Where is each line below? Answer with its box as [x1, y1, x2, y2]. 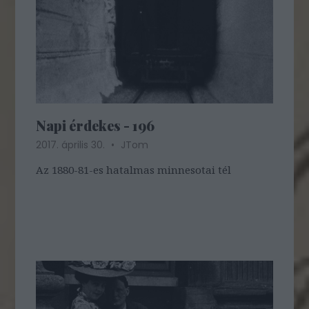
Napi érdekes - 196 [36, 116, 155, 134]
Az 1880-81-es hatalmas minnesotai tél [36, 162, 232, 177]
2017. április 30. [36, 137, 108, 152]
